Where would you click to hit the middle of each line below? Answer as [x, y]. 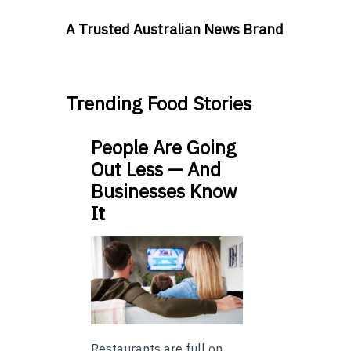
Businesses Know [164, 192]
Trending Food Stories [159, 104]
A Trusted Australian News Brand [175, 30]
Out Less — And [156, 170]
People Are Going [164, 148]
